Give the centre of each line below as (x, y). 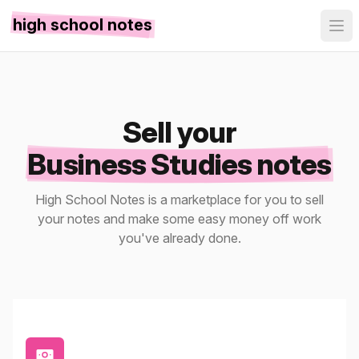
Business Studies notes (179, 164)
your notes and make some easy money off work (179, 219)
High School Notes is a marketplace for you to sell (179, 200)
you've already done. (179, 238)
